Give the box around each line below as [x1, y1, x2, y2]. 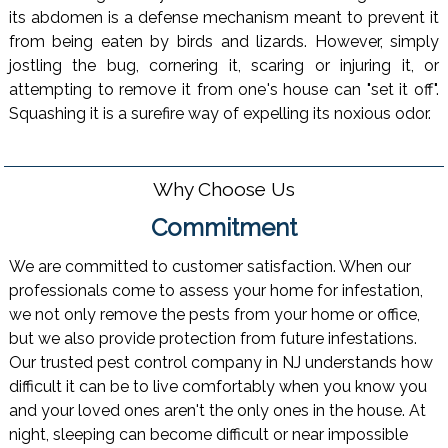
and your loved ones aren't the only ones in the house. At [8, 401, 426, 421]
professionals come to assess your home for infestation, [8, 281, 423, 301]
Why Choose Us [153, 177, 295, 200]
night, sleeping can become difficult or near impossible [8, 425, 408, 445]
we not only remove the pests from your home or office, [8, 305, 420, 325]
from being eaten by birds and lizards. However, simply [8, 31, 440, 51]
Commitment [150, 212, 297, 242]
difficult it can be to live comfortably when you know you [8, 377, 427, 397]
